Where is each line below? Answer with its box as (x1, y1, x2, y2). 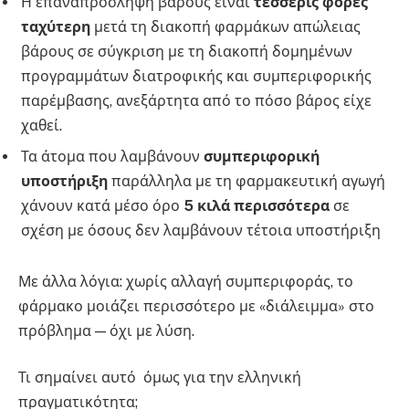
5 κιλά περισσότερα (184, 197, 330, 215)
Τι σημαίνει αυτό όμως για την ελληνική (18, 369, 301, 387)
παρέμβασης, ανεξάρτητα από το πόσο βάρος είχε (21, 92, 372, 110)
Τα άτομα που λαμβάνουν (21, 148, 204, 166)
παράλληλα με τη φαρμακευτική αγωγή (108, 173, 385, 191)
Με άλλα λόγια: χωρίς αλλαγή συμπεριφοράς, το (18, 272, 353, 290)
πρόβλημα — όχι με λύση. (18, 321, 194, 340)
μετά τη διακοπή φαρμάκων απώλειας (90, 18, 361, 37)
